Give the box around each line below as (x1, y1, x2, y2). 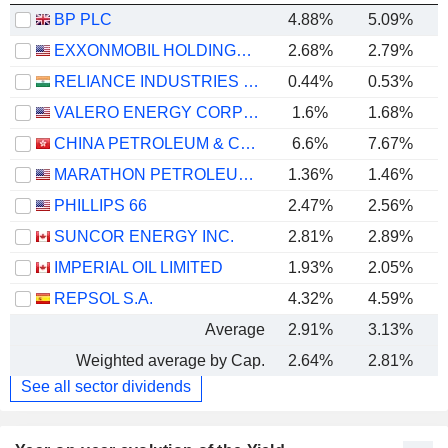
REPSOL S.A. (54, 290, 153, 308)
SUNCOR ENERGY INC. (54, 228, 234, 246)
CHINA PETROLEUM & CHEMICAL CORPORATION (240, 135, 256, 153)
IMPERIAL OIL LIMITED (54, 259, 223, 277)
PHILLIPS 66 (54, 197, 147, 215)
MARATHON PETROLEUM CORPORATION (238, 166, 254, 184)
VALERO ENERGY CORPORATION (243, 104, 259, 122)
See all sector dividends (21, 377, 191, 395)
